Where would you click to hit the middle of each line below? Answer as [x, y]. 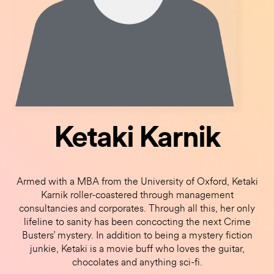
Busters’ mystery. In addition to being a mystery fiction [137, 236]
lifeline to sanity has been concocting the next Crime [137, 222]
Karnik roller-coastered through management [137, 195]
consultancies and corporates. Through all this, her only [137, 209]
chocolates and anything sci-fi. [137, 263]
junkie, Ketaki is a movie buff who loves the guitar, [137, 249]
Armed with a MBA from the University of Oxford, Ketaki [137, 182]
